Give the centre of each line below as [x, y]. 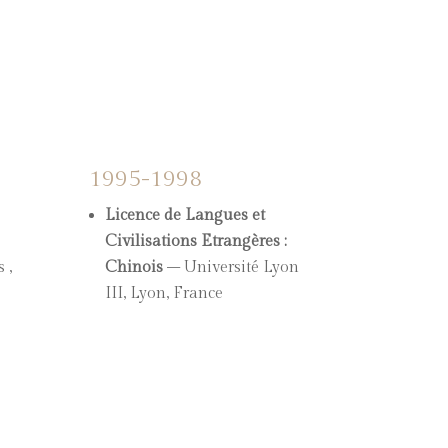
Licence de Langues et [185, 215]
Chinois [134, 267]
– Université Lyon [231, 267]
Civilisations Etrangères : [196, 241]
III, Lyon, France [164, 293]
